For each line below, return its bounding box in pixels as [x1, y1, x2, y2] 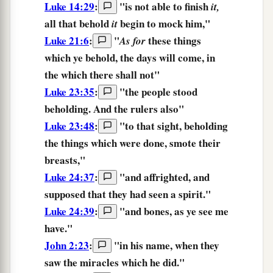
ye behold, [73, 50, 118, 66]
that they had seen [88, 186, 168, 202]
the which [44, 67, 87, 83]
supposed [44, 186, 88, 202]
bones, [144, 204, 172, 219]
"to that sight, [117, 118, 184, 134]
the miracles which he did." [61, 255, 185, 271]
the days [120, 50, 157, 66]
